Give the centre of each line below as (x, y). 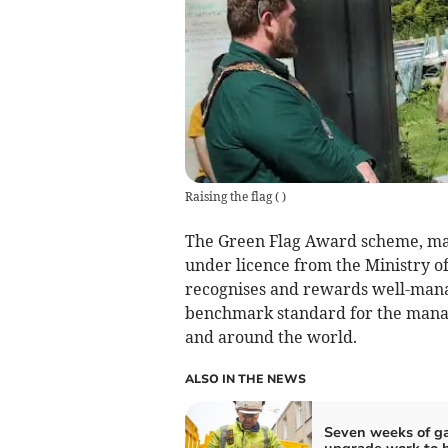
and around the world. (270, 336)
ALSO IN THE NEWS (245, 378)
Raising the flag (228, 196)
